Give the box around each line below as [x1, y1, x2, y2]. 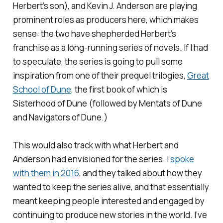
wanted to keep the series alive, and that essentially [12, 181, 209, 193]
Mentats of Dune [138, 98, 202, 110]
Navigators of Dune [28, 111, 102, 123]
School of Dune [12, 84, 71, 96]
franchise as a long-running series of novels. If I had [12, 42, 208, 54]
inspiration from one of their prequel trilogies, [12, 70, 187, 82]
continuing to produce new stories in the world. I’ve [12, 209, 207, 221]
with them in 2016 [12, 167, 79, 179]
